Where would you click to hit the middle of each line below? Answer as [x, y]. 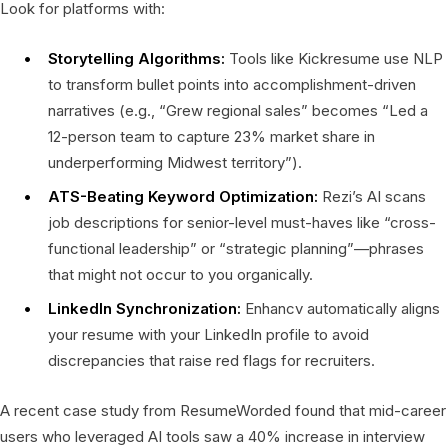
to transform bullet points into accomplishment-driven [232, 84]
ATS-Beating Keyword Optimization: [183, 196]
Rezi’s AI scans [372, 196]
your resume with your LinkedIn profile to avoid [208, 334]
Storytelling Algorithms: [136, 58]
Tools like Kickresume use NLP [334, 58]
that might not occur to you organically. [180, 274]
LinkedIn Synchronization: [144, 308]
